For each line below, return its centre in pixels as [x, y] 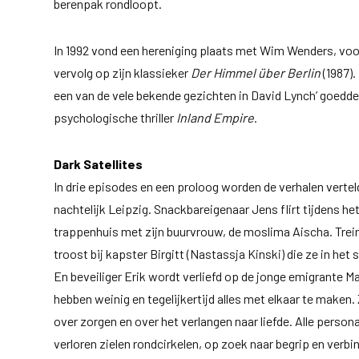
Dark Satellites [99, 163]
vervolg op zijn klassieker [123, 72]
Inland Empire [216, 117]
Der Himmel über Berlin [256, 72]
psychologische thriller [115, 117]
